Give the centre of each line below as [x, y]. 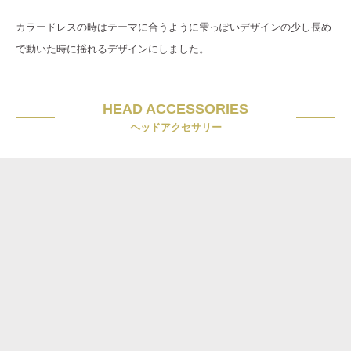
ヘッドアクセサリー [175, 127]
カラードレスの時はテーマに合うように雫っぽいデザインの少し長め [174, 26]
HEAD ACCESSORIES [175, 109]
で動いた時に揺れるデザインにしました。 [112, 48]
